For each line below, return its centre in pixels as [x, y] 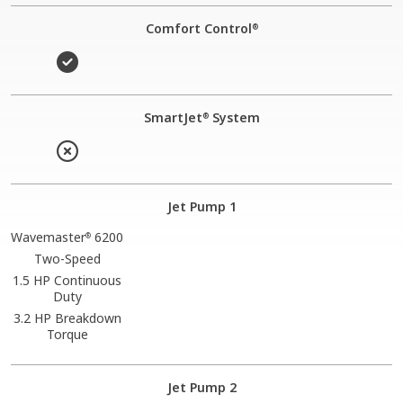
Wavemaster [49, 237]
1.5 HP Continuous [67, 280]
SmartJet [173, 117]
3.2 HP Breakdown [67, 318]
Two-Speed [67, 258]
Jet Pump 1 [201, 206]
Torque [67, 334]
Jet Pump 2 [201, 387]
